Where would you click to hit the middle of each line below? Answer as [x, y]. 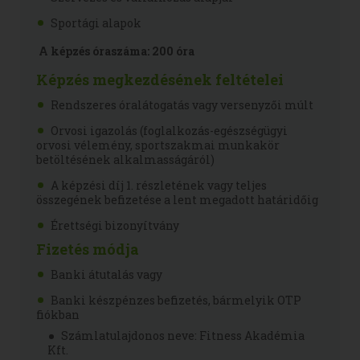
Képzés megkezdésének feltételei [160, 80]
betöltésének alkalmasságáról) [125, 160]
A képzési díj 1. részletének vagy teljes [159, 185]
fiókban [58, 315]
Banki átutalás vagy [106, 274]
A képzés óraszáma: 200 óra [115, 51]
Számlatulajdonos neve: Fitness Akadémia [183, 335]
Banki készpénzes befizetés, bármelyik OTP [176, 300]
